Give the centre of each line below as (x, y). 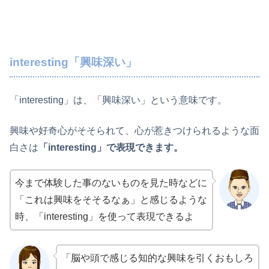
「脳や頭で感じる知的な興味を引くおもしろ (157, 258)
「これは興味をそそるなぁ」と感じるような (111, 200)
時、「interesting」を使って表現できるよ (104, 217)
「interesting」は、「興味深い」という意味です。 (118, 100)
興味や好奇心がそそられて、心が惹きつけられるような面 (134, 130)
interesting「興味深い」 (73, 62)
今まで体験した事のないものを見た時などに (111, 183)
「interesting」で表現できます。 (111, 147)
